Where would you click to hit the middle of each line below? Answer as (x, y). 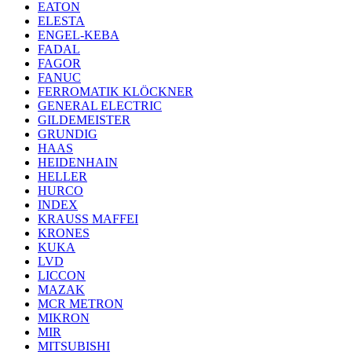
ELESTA (61, 21)
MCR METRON (81, 304)
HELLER (62, 177)
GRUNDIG (68, 134)
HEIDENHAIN (78, 163)
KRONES (64, 233)
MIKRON (64, 318)
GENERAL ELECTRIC (100, 106)
